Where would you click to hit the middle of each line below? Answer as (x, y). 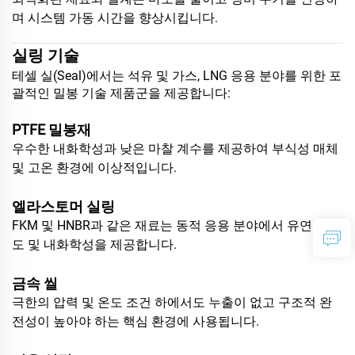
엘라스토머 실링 (63, 206)
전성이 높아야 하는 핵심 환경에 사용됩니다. (136, 321)
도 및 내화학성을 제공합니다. (94, 244)
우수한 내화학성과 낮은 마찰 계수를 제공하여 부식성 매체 (175, 148)
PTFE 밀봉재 (52, 129)
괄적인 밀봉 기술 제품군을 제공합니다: (121, 93)
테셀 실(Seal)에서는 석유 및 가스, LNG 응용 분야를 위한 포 (177, 75)
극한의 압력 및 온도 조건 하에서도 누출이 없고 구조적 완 (172, 302)
